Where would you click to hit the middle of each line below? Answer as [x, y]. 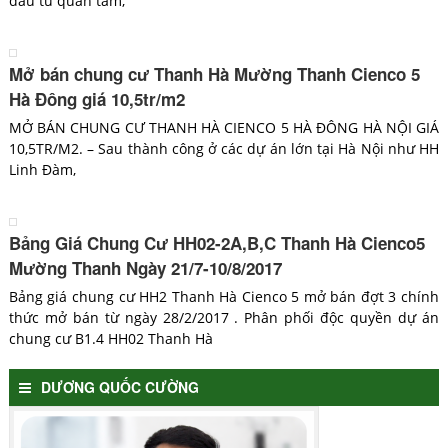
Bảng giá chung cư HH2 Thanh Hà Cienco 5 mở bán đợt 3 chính [224, 297]
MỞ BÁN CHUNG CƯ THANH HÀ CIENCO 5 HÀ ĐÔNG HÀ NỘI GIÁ [224, 128]
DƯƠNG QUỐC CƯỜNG [119, 387]
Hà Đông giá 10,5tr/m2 [96, 99]
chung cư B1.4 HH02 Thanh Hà [110, 339]
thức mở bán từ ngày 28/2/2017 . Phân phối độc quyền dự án [224, 318]
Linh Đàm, [42, 170]
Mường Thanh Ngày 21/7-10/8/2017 [145, 268]
